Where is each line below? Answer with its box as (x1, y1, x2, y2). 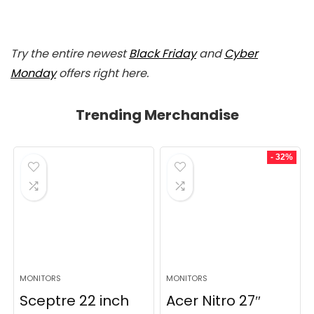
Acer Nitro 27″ (166, 290, 261, 310)
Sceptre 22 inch (20, 290, 130, 310)
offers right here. (56, 64, 149, 81)
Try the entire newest (11, 45, 129, 62)
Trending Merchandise (75, 104, 239, 125)
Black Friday (129, 45, 196, 62)
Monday (11, 64, 56, 81)
